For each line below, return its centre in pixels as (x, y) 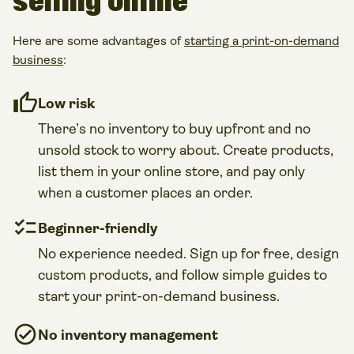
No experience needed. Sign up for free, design (188, 253)
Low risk (66, 103)
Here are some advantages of (98, 40)
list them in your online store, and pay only (171, 171)
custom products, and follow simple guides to (183, 275)
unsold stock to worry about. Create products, (186, 150)
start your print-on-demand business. (159, 296)
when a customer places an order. (145, 192)
